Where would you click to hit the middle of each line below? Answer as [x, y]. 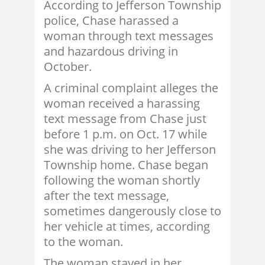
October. [68, 67]
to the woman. [83, 242]
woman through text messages [129, 36]
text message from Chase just [125, 119]
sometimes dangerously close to [132, 211]
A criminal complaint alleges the [131, 88]
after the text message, [106, 196]
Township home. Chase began [126, 165]
